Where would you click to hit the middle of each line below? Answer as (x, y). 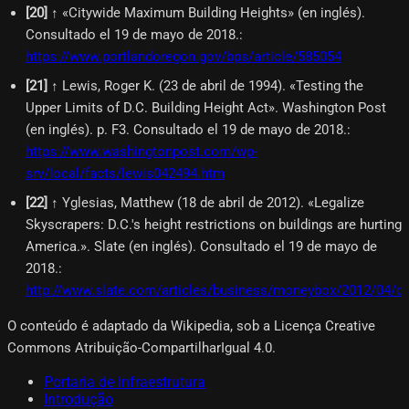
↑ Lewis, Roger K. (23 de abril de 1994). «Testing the (207, 85)
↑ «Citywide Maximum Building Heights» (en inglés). (208, 12)
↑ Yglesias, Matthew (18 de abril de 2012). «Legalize (208, 202)
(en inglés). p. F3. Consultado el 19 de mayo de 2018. (186, 129)
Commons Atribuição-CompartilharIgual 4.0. (142, 347)
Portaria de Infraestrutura (125, 382)
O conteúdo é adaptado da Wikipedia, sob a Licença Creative (191, 325)
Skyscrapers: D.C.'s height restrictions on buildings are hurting (214, 224)
